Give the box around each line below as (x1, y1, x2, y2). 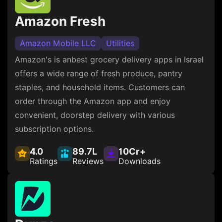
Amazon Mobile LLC (20, 38, 96, 48)
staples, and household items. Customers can (15, 82, 185, 92)
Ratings (30, 156, 57, 166)
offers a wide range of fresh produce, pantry (15, 68, 182, 78)
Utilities (106, 38, 134, 48)
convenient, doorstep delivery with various (15, 110, 175, 120)
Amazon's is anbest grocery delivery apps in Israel (15, 55, 204, 64)
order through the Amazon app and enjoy (15, 96, 170, 106)
